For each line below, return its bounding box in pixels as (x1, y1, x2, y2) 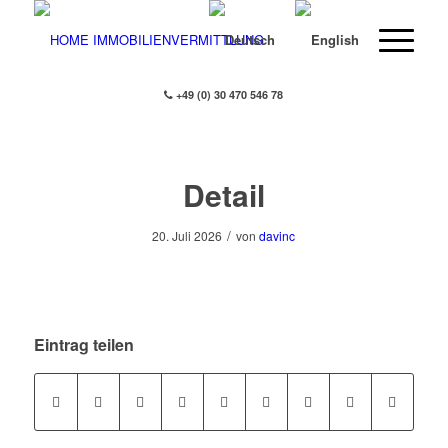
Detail (182, 173, 265, 216)
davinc (259, 227, 296, 244)
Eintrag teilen (33, 333, 134, 357)
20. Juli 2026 (152, 227, 223, 244)
